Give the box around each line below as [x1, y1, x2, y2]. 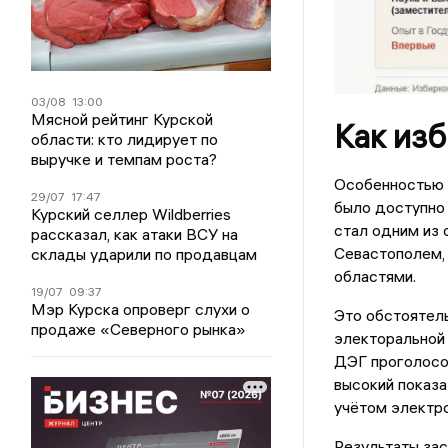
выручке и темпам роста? [31, 148, 218, 169]
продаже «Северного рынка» [31, 318, 247, 339]
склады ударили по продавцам [31, 243, 258, 264]
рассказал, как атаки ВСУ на [31, 223, 239, 244]
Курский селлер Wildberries [31, 203, 232, 224]
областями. [333, 266, 416, 287]
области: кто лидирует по [31, 128, 219, 149]
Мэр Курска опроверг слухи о [31, 298, 251, 319]
